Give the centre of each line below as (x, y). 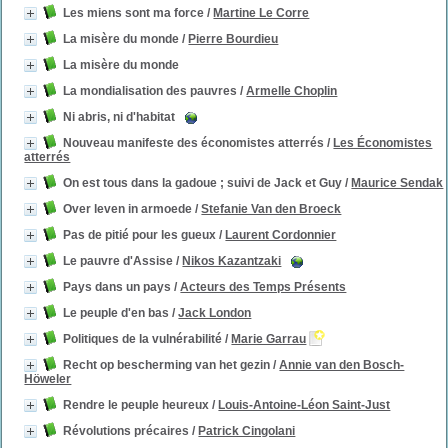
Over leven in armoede (128, 209)
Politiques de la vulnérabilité (143, 339)
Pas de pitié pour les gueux (140, 235)
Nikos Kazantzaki (232, 261)
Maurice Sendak (397, 183)
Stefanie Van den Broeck (271, 209)
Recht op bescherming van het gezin (167, 365)
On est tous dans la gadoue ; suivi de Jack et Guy (203, 183)
